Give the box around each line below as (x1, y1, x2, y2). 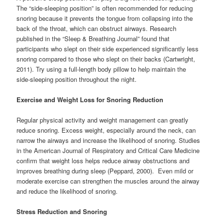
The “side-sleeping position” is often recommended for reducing (16, 3, 193, 13)
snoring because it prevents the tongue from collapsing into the (16, 13, 193, 23)
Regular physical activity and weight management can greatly (16, 115, 189, 124)
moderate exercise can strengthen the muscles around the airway (16, 176, 200, 186)
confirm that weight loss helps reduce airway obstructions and (16, 156, 190, 165)
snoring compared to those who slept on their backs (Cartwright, (16, 54, 196, 63)
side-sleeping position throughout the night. (16, 74, 137, 84)
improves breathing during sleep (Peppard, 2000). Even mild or (16, 166, 194, 175)
